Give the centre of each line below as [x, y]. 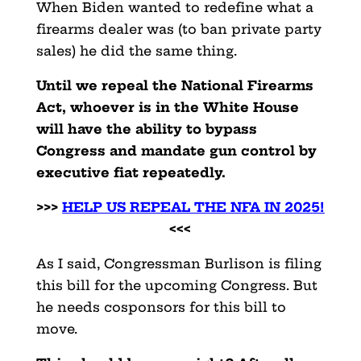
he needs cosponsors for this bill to [161, 307]
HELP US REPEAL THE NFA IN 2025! [193, 207]
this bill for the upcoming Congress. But [176, 285]
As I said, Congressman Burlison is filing [178, 263]
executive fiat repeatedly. [131, 172]
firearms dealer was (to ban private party [178, 29]
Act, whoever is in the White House [167, 107]
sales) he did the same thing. [136, 50]
